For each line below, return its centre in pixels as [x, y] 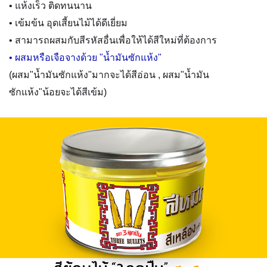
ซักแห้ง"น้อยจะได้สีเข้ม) [58, 92]
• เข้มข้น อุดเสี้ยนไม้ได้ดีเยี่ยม [68, 23]
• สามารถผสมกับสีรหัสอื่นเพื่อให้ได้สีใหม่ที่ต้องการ [113, 40]
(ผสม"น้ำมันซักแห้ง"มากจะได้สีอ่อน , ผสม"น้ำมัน [109, 75]
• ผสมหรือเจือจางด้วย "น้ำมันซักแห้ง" [85, 58]
